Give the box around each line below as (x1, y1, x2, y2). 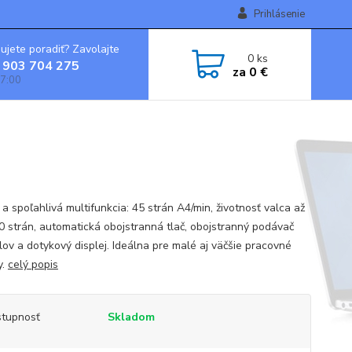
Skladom (107, 310, 155, 324)
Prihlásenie (253, 7, 305, 21)
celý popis (7, 257, 58, 272)
